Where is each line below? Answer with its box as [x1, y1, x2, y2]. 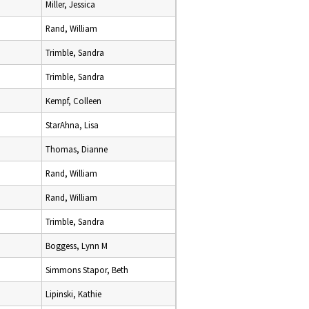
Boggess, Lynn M [46, 240, 108, 251]
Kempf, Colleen [46, 95, 101, 106]
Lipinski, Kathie [46, 288, 101, 299]
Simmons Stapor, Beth [46, 264, 128, 275]
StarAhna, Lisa [46, 119, 99, 130]
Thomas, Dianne [46, 143, 108, 154]
